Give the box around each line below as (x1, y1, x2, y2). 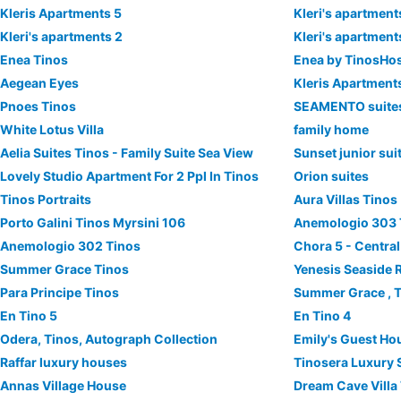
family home (294, 122, 370, 137)
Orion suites (294, 168, 370, 183)
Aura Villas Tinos (294, 192, 398, 207)
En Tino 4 (294, 308, 352, 323)
